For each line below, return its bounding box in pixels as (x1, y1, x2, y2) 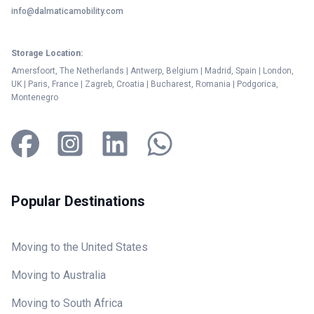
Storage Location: (11, 48, 83, 58)
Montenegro (11, 92, 58, 102)
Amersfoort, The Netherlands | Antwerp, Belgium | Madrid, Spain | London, (11, 65, 294, 76)
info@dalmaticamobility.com (11, 6, 123, 16)
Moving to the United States (11, 240, 148, 254)
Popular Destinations (11, 192, 145, 210)
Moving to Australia (11, 268, 106, 282)
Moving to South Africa (11, 296, 123, 310)
